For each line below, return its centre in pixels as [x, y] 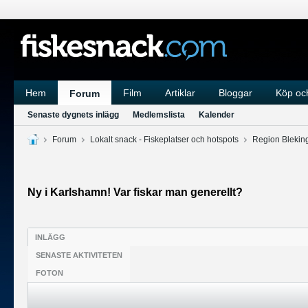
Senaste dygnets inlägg [73, 115]
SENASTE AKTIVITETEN [79, 255]
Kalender [217, 115]
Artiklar [180, 93]
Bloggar [235, 93]
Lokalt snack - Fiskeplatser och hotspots [164, 140]
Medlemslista [159, 115]
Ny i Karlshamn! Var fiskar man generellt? [135, 192]
